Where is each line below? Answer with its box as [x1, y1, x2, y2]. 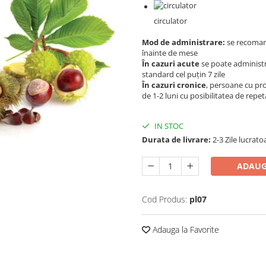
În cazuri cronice [142, 80, 206, 90]
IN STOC [153, 121, 183, 131]
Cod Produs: [142, 194, 187, 205]
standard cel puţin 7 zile [142, 69, 225, 80]
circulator [154, 15, 187, 26]
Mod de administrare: [142, 37, 225, 47]
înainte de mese [142, 47, 198, 58]
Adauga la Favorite [150, 224, 219, 235]
